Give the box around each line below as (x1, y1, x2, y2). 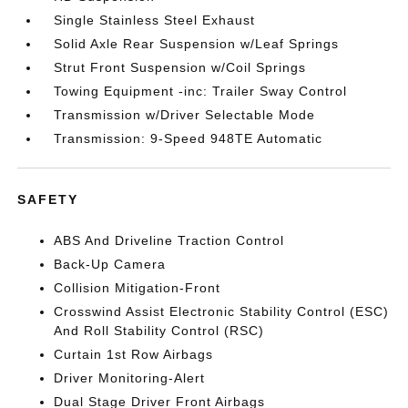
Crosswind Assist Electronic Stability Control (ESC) (54, 303, 390, 319)
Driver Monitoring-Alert (54, 370, 206, 385)
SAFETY (17, 191, 79, 207)
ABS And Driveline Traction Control (54, 232, 285, 248)
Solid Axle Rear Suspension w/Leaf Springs (54, 36, 340, 51)
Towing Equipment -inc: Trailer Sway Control (54, 83, 348, 98)
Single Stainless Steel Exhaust (54, 12, 256, 27)
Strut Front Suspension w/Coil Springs (54, 59, 307, 75)
